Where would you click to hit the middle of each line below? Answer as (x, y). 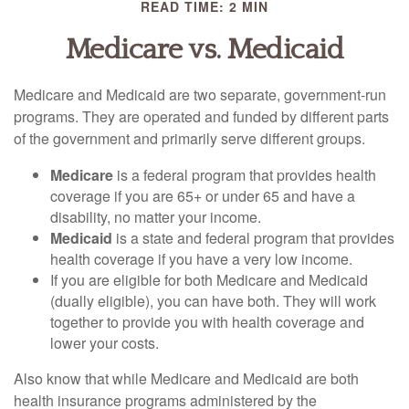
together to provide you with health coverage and (207, 322)
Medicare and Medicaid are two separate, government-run (200, 94)
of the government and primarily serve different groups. (189, 138)
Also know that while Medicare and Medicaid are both (186, 378)
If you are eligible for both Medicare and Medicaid (209, 280)
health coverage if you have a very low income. (201, 259)
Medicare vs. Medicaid (204, 50)
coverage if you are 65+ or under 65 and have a (203, 196)
